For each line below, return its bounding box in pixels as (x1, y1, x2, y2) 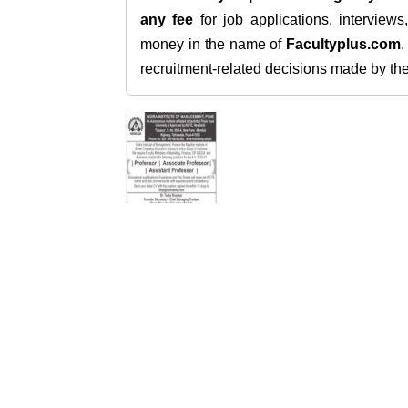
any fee (140, 12, 194, 27)
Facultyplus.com (286, 36, 402, 52)
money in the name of (140, 36, 287, 52)
